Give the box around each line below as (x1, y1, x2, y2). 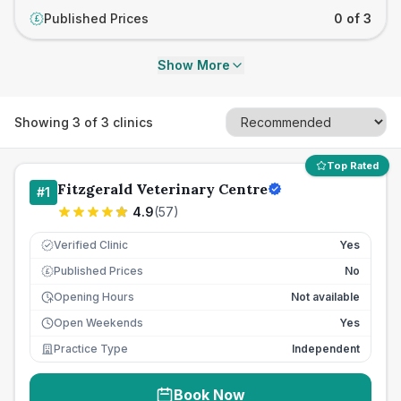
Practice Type (54, 342, 128, 355)
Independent (292, 342, 360, 355)
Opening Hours (54, 290, 134, 303)
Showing (14, 114, 73, 130)
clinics (109, 114, 153, 130)
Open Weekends (54, 316, 143, 329)
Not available (291, 290, 360, 303)
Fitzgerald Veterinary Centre (57, 180, 268, 198)
